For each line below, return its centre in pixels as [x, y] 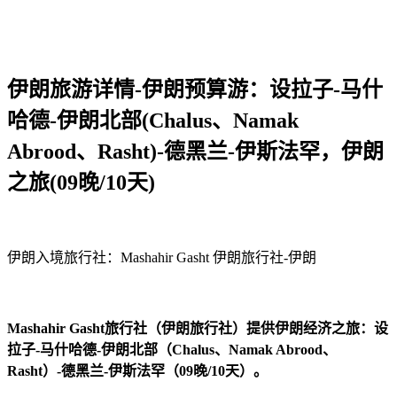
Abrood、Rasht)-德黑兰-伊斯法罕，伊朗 [195, 152]
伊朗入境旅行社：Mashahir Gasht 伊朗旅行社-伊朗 [162, 258]
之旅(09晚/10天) [81, 183]
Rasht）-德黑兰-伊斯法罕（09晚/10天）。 [137, 371]
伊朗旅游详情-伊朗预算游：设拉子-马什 [195, 90]
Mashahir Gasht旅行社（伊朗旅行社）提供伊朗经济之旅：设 [198, 329]
